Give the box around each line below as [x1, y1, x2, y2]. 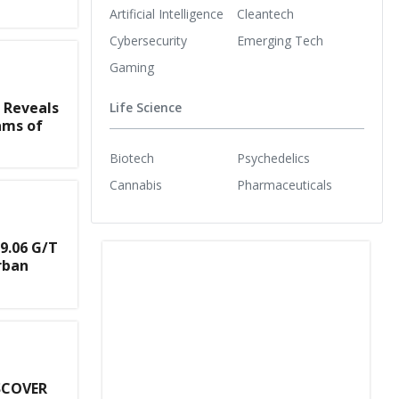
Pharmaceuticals [237, 175, 332, 193]
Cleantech [237, 4, 294, 22]
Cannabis [110, 175, 162, 193]
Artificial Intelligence [110, 4, 224, 22]
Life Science [110, 99, 182, 117]
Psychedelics [237, 149, 310, 167]
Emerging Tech [237, 31, 323, 49]
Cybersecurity [110, 31, 187, 49]
